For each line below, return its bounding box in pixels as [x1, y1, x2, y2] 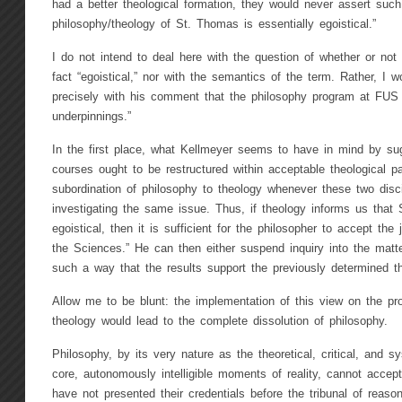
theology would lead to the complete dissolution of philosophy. [51, 315, 388, 328]
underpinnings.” [51, 110, 131, 124]
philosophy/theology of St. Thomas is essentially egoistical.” [51, 18, 376, 31]
